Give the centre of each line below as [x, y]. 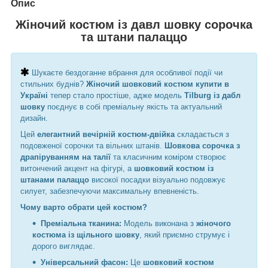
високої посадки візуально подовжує [157, 180]
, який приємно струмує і [185, 235]
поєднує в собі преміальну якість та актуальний [133, 107]
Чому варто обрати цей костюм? [84, 208]
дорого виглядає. [64, 246]
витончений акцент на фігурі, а [77, 169]
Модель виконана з [159, 224]
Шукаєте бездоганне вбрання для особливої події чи [127, 73]
